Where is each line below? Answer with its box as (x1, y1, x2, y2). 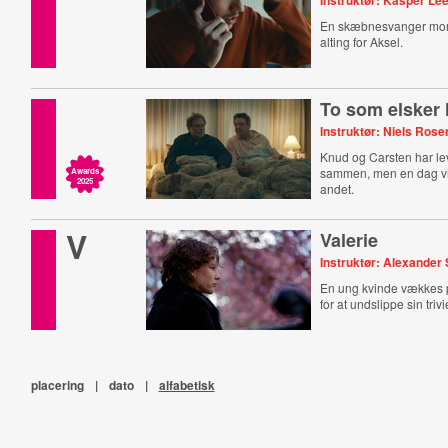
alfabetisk (158, 376, 215, 394)
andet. (320, 180, 355, 197)
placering (30, 376, 84, 394)
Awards (70, 165, 99, 176)
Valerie (320, 227, 379, 253)
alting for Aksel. (320, 33, 404, 50)
